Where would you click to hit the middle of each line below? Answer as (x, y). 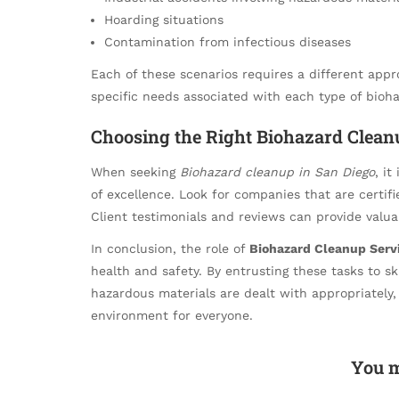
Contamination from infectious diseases (228, 42)
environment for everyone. (172, 315)
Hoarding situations (164, 20)
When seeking (135, 171)
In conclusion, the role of (170, 248)
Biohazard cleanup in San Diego (277, 171)
